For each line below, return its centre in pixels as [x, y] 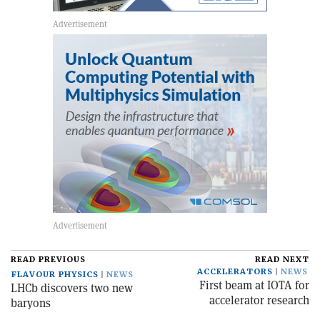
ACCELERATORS [235, 271]
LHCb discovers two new [72, 288]
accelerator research [259, 300]
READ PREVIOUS [48, 259]
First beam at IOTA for [254, 285]
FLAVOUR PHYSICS [55, 274]
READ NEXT [282, 259]
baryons [31, 303]
